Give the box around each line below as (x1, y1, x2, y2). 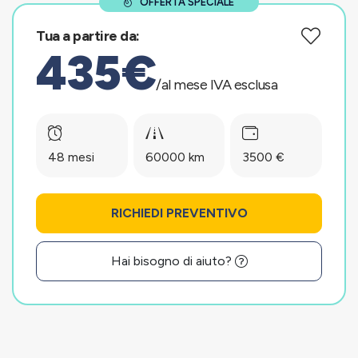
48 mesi (48, 149, 94, 165)
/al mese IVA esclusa (156, 76, 277, 93)
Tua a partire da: (36, 27, 140, 45)
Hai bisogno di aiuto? (110, 253, 235, 268)
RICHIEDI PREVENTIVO (110, 205, 248, 221)
